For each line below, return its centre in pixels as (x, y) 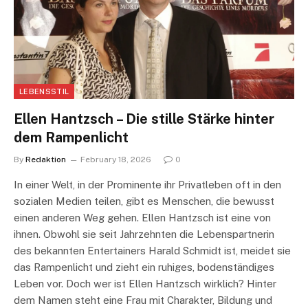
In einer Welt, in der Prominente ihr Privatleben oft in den (147, 184)
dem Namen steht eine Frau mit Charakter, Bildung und (143, 300)
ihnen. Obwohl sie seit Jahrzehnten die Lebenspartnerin (144, 234)
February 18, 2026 (116, 159)
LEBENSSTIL (44, 91)
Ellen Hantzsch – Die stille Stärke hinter (144, 119)
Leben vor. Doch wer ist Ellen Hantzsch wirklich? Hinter (145, 283)
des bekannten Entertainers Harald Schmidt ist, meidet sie (152, 250)
